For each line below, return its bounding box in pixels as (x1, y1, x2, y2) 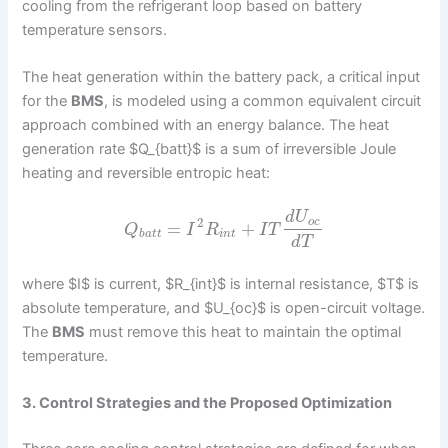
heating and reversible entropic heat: (22, 164, 271, 183)
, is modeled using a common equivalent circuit (104, 92, 422, 111)
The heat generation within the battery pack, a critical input (22, 68, 421, 87)
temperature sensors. (22, 20, 168, 39)
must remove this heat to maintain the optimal (85, 322, 402, 341)
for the (22, 92, 72, 111)
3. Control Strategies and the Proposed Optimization (22, 394, 393, 413)
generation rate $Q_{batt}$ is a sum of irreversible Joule (22, 140, 397, 159)
